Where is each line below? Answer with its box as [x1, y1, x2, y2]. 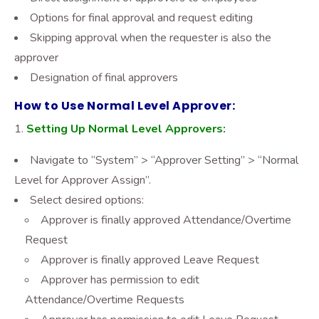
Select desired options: [30, 192, 144, 208]
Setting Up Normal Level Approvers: [26, 121, 226, 137]
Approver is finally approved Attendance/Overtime [41, 212, 291, 228]
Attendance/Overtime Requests [25, 292, 184, 308]
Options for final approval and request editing [30, 10, 253, 26]
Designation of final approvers [30, 70, 178, 85]
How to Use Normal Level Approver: [14, 98, 236, 114]
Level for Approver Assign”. [14, 172, 151, 188]
